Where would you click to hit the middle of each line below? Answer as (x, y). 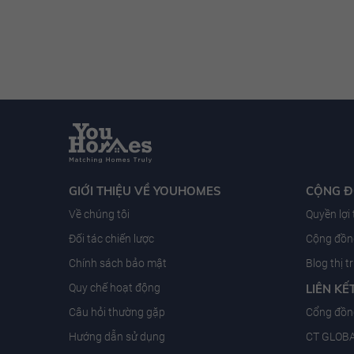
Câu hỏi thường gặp (117, 312)
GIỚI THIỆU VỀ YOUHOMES (145, 190)
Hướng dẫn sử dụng (117, 336)
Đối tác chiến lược (111, 238)
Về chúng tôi (99, 214)
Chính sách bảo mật (118, 263)
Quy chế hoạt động (115, 287)
